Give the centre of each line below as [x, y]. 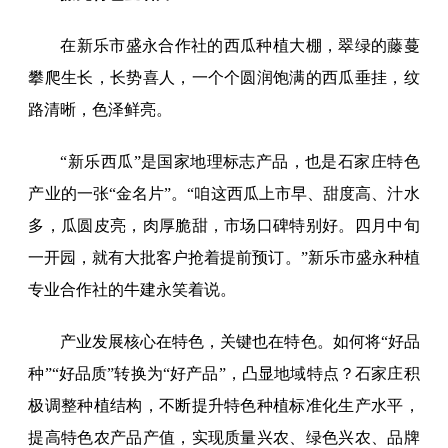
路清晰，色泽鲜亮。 [100, 110]
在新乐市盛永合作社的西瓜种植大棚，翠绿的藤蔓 [240, 46]
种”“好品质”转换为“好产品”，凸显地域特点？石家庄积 [224, 374]
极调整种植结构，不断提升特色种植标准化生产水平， [224, 406]
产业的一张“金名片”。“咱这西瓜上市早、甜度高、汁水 [224, 194]
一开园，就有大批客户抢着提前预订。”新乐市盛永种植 [224, 258]
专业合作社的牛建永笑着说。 [132, 290]
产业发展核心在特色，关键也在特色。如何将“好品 [240, 342]
